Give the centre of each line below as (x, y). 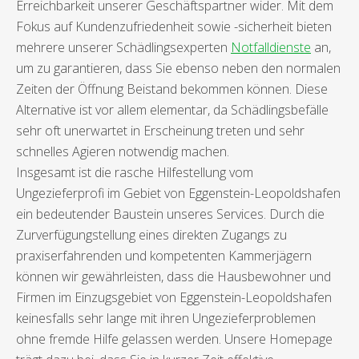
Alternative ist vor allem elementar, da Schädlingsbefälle (172, 110)
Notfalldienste (271, 48)
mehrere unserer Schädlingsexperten (123, 48)
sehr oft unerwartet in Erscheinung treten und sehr (160, 131)
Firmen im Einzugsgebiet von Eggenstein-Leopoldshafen (174, 298)
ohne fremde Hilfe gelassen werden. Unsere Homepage (174, 339)
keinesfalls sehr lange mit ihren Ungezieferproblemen (166, 319)
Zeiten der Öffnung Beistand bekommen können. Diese (172, 89)
